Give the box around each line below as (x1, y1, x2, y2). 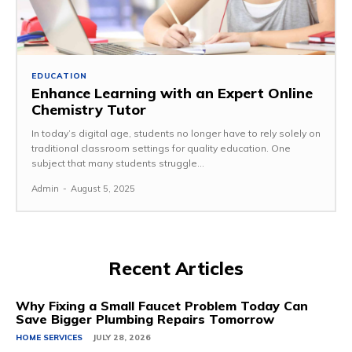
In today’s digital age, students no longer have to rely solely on (31, 126, 321, 139)
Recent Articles (108, 256, 244, 280)
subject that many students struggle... (31, 156, 204, 169)
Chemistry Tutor (31, 100, 146, 119)
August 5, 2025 (71, 182, 135, 194)
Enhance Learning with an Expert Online (31, 83, 313, 102)
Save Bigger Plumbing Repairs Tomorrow (16, 310, 274, 327)
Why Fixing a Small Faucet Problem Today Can (16, 297, 308, 313)
